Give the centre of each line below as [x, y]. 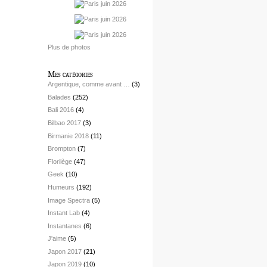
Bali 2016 [61, 110]
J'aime [57, 239]
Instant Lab [64, 213]
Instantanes [65, 226]
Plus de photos [69, 47]
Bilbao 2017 [64, 122]
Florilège [60, 161]
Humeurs [61, 187]
